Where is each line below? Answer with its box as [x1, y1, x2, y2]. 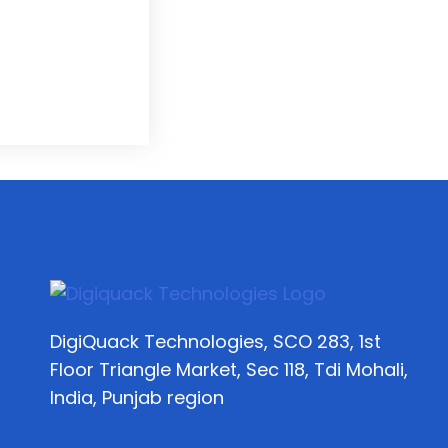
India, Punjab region [50, 385, 225, 410]
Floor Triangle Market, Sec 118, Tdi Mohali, [50, 357, 409, 382]
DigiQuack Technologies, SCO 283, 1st [50, 329, 382, 354]
